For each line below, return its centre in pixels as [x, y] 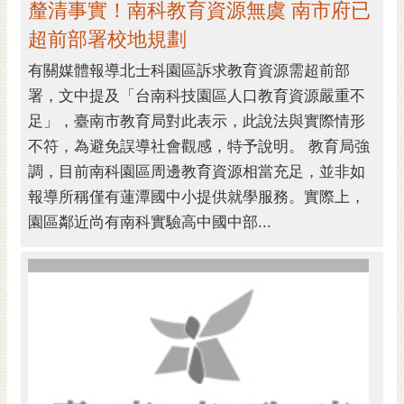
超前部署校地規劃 [107, 40]
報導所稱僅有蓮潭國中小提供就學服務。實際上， [197, 197]
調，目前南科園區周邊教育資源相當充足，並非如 [197, 172]
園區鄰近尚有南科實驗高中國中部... [150, 223]
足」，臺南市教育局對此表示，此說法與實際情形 [197, 122]
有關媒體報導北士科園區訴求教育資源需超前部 [189, 71]
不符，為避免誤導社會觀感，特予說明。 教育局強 [199, 147]
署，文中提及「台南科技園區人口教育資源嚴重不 [197, 96]
